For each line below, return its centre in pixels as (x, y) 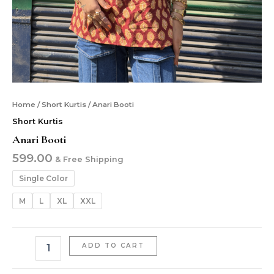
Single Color (43, 179)
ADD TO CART (113, 245)
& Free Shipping (89, 160)
